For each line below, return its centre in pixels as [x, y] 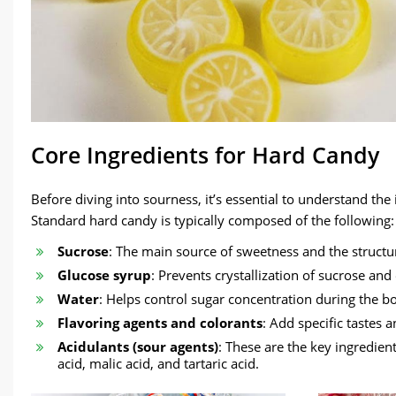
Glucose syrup [104, 274]
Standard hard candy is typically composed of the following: [213, 220]
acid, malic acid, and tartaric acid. [158, 363]
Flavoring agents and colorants [160, 322]
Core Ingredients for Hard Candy [205, 154]
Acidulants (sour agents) [138, 346]
